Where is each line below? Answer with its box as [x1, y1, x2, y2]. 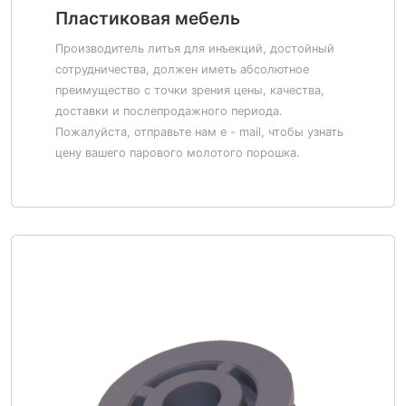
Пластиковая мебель [55, 7, 240, 29]
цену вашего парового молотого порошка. [55, 146, 300, 159]
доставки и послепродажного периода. [55, 104, 283, 118]
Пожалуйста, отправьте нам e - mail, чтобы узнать [55, 125, 343, 139]
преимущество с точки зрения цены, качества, [55, 83, 324, 97]
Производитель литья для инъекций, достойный [55, 42, 334, 55]
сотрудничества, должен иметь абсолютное [55, 63, 309, 76]
